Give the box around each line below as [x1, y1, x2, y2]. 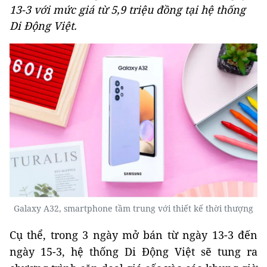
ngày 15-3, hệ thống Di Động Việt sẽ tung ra [10, 244, 257, 259]
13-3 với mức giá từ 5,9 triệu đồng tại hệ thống [10, 2, 246, 17]
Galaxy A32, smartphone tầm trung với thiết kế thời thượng [14, 202, 253, 214]
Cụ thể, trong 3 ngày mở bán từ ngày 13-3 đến [10, 227, 257, 242]
